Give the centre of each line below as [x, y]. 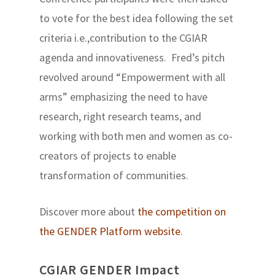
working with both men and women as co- [136, 136]
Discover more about [89, 211]
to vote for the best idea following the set [137, 18]
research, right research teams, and [121, 116]
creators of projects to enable [108, 156]
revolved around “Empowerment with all [133, 77]
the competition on [182, 211]
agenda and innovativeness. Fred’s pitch [132, 57]
